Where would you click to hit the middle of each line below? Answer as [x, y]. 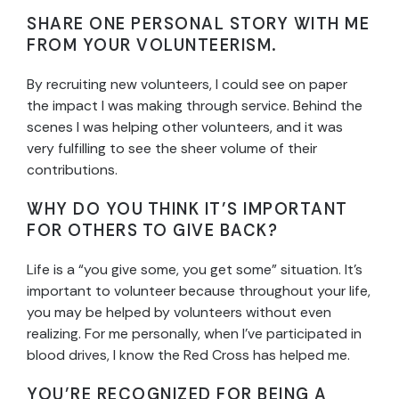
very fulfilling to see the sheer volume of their [172, 149]
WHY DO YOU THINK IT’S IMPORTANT [187, 210]
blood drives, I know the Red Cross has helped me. [188, 355]
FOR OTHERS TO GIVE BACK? [152, 231]
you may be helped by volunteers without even [179, 313]
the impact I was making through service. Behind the [195, 106]
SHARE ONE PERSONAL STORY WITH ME [198, 24]
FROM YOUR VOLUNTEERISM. [152, 46]
